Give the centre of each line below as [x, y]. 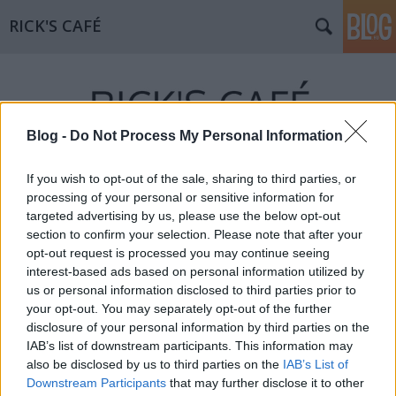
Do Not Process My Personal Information [206, 136]
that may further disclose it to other [265, 383]
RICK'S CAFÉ [55, 26]
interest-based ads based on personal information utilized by [195, 272]
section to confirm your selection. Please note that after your [194, 235]
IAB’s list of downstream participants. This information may [190, 346]
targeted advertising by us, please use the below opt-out [183, 216]
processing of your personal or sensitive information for [180, 198]
